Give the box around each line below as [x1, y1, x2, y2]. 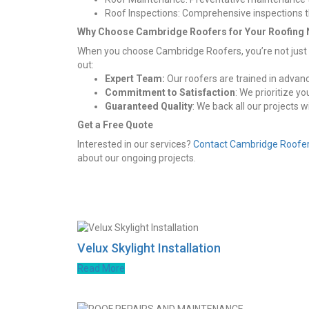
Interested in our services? [77, 138, 193, 150]
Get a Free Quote [77, 119, 153, 130]
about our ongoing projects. [77, 152, 196, 163]
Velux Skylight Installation [77, 240, 221, 255]
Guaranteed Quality [105, 100, 192, 112]
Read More [77, 262, 125, 274]
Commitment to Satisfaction [105, 86, 235, 98]
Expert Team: [105, 72, 165, 84]
